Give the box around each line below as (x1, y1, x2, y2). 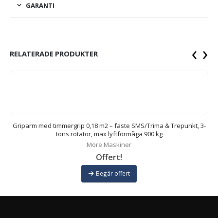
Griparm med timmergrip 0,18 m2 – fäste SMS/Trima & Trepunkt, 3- (12, 121, 206, 130)
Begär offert (95, 169, 130, 178)
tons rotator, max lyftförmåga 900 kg (55, 129, 163, 138)
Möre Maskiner (87, 140, 131, 149)
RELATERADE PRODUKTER (10, 48, 98, 58)
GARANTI (26, 1, 54, 10)
